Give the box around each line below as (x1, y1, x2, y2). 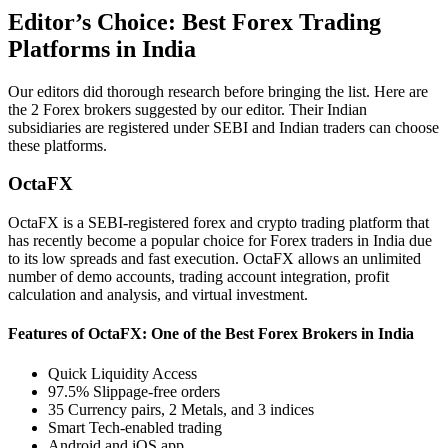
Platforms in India (8, 35, 196, 62)
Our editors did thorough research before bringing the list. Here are (8, 82, 428, 100)
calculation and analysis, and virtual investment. (8, 286, 308, 304)
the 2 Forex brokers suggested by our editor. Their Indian (8, 100, 367, 118)
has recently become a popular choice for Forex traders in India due (8, 232, 432, 250)
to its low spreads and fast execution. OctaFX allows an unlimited (8, 250, 421, 268)
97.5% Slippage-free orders (48, 382, 220, 400)
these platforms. (8, 136, 107, 154)
